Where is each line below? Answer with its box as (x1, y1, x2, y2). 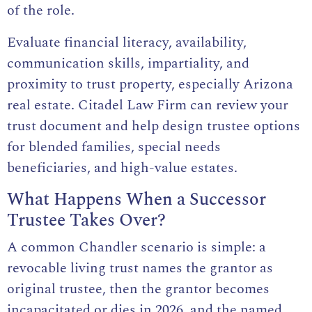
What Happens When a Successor (7, 187, 266, 214)
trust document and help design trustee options (7, 116, 300, 137)
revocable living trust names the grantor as (7, 258, 273, 279)
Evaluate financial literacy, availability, (7, 32, 247, 54)
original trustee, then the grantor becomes (7, 279, 270, 300)
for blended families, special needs (7, 136, 221, 158)
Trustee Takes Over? (7, 208, 166, 235)
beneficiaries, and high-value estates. (7, 157, 237, 179)
